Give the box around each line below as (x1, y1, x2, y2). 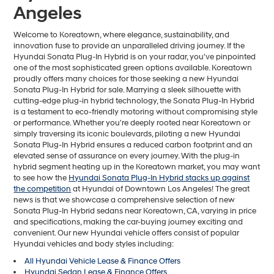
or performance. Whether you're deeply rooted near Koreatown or (13, 118, 251, 128)
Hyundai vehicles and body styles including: (13, 239, 174, 249)
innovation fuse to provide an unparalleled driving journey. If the (13, 41, 245, 51)
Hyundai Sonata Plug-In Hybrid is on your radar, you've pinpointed (13, 52, 256, 62)
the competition (13, 184, 72, 194)
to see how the (13, 173, 69, 183)
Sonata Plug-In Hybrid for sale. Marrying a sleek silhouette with (13, 85, 242, 95)
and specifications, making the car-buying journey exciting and (13, 217, 243, 227)
